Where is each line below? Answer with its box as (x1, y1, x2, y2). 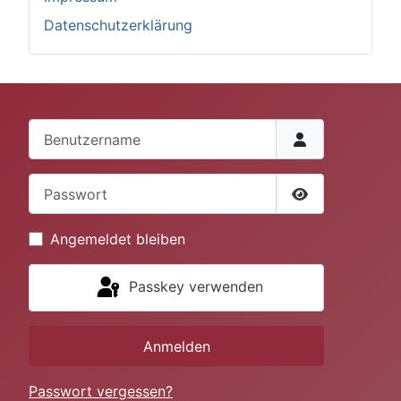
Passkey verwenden (128, 277, 263, 296)
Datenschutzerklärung (44, 16, 192, 34)
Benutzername (28, 120, 124, 138)
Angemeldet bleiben (50, 230, 185, 249)
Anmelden (142, 337, 210, 355)
